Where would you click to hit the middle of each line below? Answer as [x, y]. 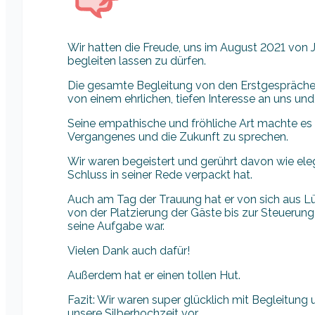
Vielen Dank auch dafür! [129, 250]
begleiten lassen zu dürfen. [137, 60]
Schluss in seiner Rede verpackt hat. [160, 174]
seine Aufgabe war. [116, 226]
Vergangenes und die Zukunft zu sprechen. [178, 136]
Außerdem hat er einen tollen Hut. [154, 275]
